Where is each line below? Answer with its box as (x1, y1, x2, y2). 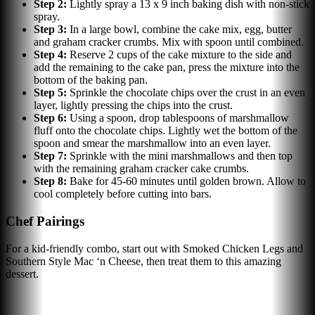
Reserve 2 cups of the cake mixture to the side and (70, 49, 292, 61)
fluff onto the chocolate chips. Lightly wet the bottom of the (34, 124, 297, 137)
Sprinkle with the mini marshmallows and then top (70, 150, 292, 162)
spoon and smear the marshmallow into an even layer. (34, 137, 271, 150)
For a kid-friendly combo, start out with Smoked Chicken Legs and (6, 242, 303, 255)
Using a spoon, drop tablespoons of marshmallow (70, 112, 289, 124)
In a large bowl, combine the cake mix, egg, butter (70, 23, 292, 36)
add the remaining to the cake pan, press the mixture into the (34, 61, 300, 74)
